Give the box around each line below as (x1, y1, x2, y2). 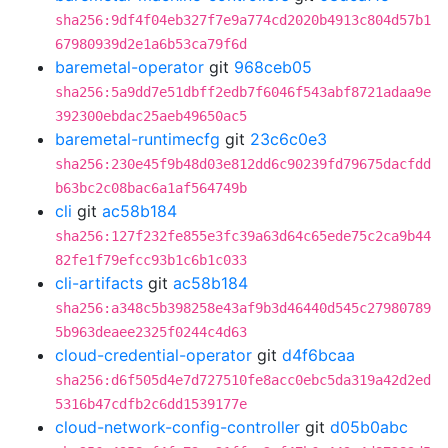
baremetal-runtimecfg (55, 129, 220, 149)
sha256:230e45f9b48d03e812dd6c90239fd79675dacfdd (55, 156, 431, 172)
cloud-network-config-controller (55, 417, 300, 437)
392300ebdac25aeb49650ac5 (55, 108, 247, 124)
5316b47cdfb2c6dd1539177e (55, 396, 247, 412)
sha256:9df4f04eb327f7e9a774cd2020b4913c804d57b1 (55, 12, 431, 28)
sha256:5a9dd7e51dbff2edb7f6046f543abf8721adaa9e (55, 84, 431, 100)
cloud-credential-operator (55, 345, 252, 365)
